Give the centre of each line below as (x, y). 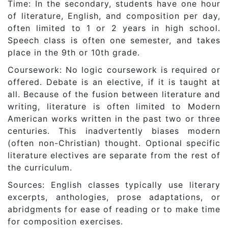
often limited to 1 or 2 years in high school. (114, 28)
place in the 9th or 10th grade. (74, 52)
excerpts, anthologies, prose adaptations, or (114, 197)
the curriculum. (40, 167)
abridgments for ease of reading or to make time (114, 209)
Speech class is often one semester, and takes (114, 40)
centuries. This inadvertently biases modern (114, 131)
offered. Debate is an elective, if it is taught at (114, 82)
